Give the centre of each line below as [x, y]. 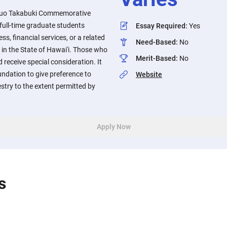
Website [149, 74]
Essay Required [161, 26]
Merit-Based [156, 58]
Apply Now [113, 127]
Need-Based [156, 42]
